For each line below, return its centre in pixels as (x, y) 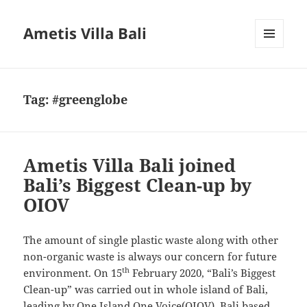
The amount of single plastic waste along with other (151, 240)
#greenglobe (90, 100)
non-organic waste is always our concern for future (150, 257)
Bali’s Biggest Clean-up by (138, 185)
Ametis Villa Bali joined (130, 165)
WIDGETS (274, 77)
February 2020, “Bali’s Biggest (203, 273)
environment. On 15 (73, 273)
